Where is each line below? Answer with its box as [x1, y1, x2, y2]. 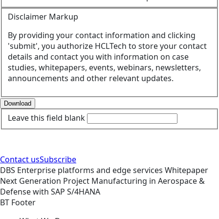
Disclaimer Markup [8, 11, 78, 22]
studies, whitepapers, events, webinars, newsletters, [8, 62, 201, 73]
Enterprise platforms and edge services [17, 164, 165, 175]
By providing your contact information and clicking [8, 30, 196, 41]
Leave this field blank [8, 112, 85, 123]
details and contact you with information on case [8, 51, 189, 63]
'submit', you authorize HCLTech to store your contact [8, 41, 207, 52]
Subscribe [40, 153, 76, 165]
